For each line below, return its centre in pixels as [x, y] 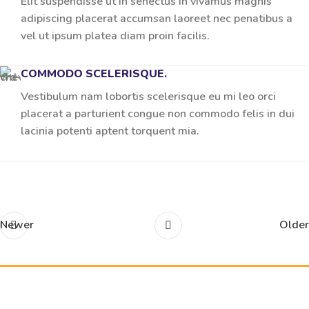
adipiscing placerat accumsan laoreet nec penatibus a [157, 19]
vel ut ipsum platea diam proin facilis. [115, 36]
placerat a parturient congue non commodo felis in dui [158, 114]
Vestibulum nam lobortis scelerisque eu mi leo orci [148, 97]
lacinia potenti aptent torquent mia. [110, 131]
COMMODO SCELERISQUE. [94, 74]
